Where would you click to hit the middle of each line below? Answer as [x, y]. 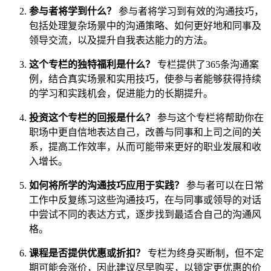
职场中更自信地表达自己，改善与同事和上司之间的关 [145, 132]
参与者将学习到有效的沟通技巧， [190, 11]
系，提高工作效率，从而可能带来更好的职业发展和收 [145, 146]
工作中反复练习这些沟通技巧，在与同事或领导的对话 [145, 200]
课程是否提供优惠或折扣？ [87, 253]
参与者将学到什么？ [73, 11]
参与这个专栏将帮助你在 [209, 117]
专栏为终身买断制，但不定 [204, 253]
